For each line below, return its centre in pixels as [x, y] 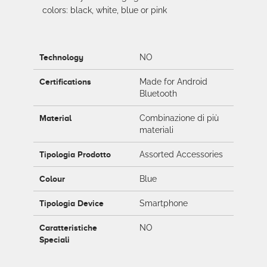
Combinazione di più [179, 118]
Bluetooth [158, 94]
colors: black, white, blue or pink [105, 10]
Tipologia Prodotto [75, 154]
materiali [156, 130]
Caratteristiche [68, 228]
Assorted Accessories [181, 154]
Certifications [65, 82]
